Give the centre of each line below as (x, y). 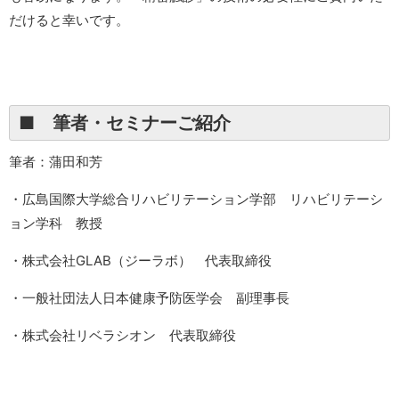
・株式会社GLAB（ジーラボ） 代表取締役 (140, 260)
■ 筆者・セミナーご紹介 (125, 122)
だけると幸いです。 (69, 20)
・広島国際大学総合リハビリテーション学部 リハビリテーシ (196, 199)
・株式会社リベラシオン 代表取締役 (122, 335)
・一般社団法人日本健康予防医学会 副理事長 (149, 297)
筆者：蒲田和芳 (56, 161)
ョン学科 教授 (56, 223)
